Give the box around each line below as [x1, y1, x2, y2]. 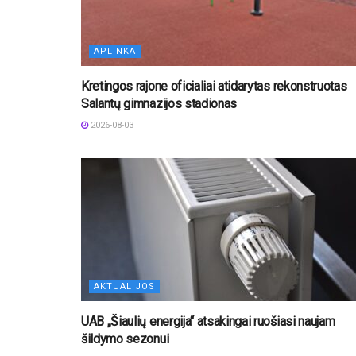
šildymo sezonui [81, 331, 169, 346]
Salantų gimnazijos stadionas [81, 95, 238, 111]
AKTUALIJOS [94, 281, 155, 292]
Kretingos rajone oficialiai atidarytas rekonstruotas [81, 78, 347, 94]
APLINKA [94, 45, 136, 56]
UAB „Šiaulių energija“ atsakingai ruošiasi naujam [81, 313, 335, 329]
